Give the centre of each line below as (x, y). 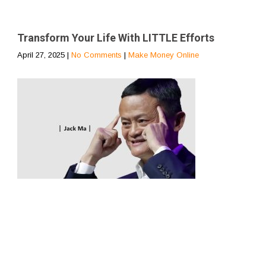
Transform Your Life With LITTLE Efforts (116, 37)
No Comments (96, 55)
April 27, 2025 (41, 55)
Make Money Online (164, 55)
